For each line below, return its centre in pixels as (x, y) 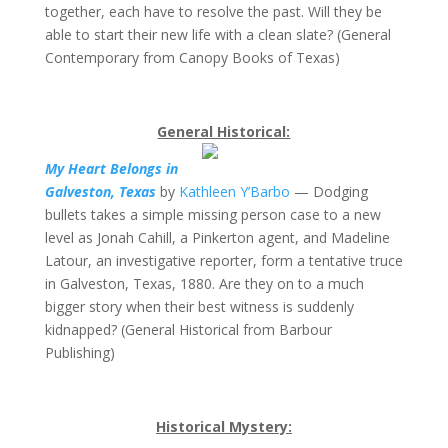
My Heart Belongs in (111, 168)
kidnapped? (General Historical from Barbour (188, 329)
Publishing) (79, 352)
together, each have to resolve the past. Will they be (213, 11)
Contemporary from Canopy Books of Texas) (192, 57)
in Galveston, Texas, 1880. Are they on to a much (204, 283)
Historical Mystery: (223, 426)
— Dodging (328, 191)
